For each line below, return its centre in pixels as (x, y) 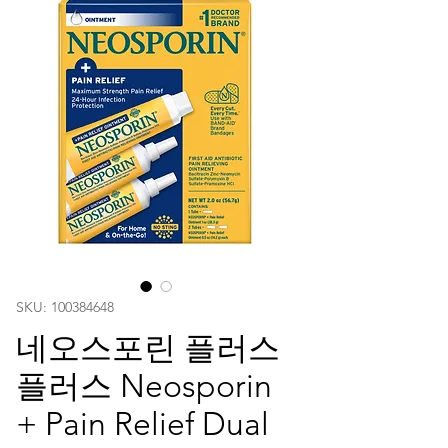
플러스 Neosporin (144, 385)
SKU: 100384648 (65, 306)
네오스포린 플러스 (148, 347)
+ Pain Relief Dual (142, 423)
